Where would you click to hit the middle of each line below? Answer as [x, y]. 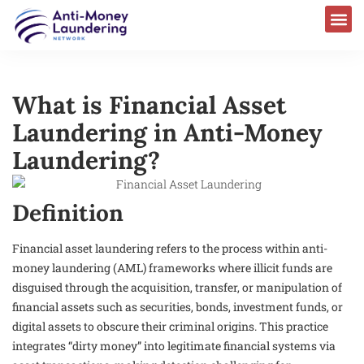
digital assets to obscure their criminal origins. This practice [170, 327]
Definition [68, 213]
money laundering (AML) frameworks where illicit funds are [172, 268]
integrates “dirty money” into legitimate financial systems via [174, 346]
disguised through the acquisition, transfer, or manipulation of [177, 288]
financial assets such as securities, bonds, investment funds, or [178, 307]
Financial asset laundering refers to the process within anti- [170, 249]
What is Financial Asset [149, 104]
